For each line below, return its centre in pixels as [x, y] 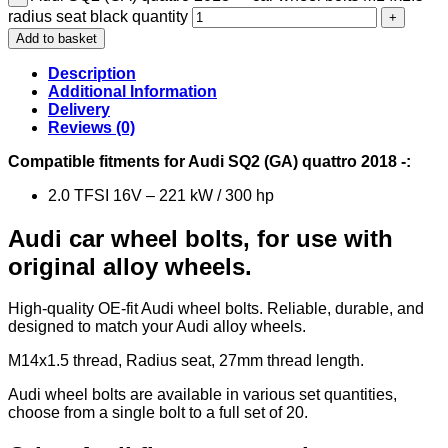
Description [92, 73]
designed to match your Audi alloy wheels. [157, 327]
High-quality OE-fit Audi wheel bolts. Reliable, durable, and [216, 309]
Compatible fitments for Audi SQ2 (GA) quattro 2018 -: [209, 161]
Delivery [79, 109]
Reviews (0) [91, 127]
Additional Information [132, 91]
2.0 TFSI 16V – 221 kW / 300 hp [161, 195]
